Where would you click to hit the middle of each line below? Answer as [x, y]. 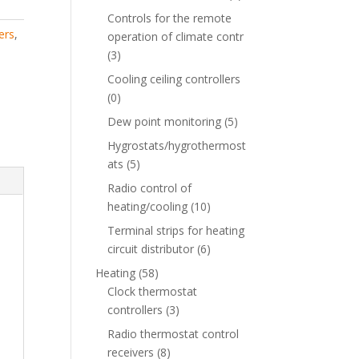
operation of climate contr [176, 36]
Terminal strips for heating [176, 230]
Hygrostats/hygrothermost [177, 145]
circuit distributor [151, 249]
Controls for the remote [170, 18]
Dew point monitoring [165, 121]
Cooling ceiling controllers [174, 79]
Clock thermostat [153, 291]
